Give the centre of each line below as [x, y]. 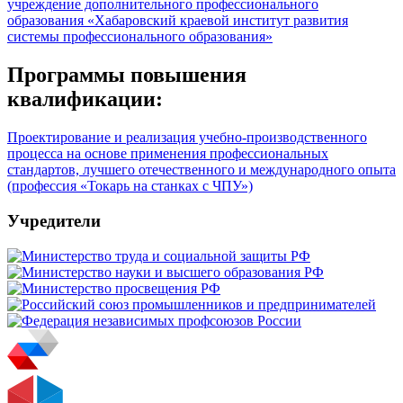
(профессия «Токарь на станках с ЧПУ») [130, 186]
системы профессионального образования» [140, 37]
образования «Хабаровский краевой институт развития [178, 21]
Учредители [54, 220]
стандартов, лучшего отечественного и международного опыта [201, 170]
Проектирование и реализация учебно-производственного [187, 138]
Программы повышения [127, 75]
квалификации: [85, 99]
